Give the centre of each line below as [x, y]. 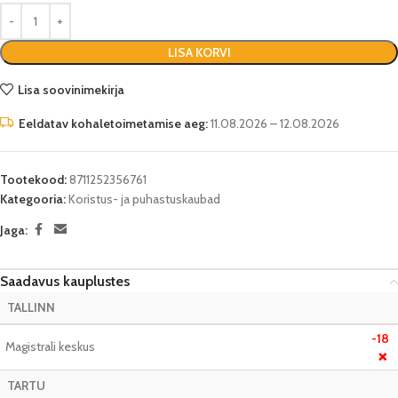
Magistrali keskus [50, 346]
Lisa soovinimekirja [71, 89]
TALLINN [31, 307]
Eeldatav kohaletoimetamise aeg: [113, 123]
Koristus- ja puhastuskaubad [144, 199]
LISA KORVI [199, 52]
